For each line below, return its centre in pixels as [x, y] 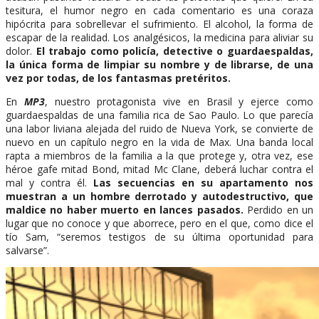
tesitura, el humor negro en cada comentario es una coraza [159, 11]
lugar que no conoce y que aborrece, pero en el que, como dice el [159, 224]
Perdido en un [278, 210]
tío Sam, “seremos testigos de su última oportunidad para [159, 237]
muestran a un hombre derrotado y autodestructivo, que [159, 197]
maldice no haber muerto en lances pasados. [125, 210]
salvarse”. [27, 251]
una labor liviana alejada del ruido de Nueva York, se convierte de [159, 129]
